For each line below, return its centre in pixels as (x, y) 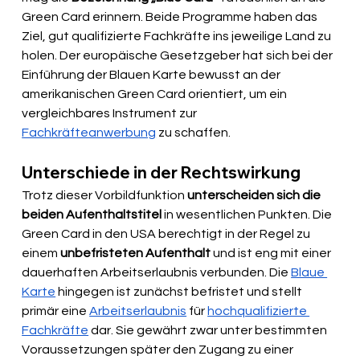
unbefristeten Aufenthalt (136, 254)
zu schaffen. (194, 133)
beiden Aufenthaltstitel (92, 215)
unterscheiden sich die (256, 196)
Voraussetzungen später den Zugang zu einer (159, 350)
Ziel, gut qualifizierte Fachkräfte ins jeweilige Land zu (178, 37)
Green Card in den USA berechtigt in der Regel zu (168, 234)
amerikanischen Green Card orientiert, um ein (156, 94)
